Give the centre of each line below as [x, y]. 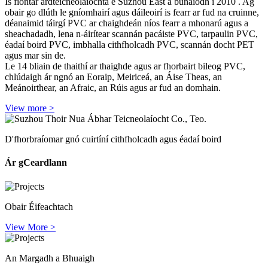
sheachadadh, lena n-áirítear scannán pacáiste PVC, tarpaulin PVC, [131, 34]
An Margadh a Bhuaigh [50, 258]
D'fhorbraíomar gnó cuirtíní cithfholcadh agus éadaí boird [113, 139]
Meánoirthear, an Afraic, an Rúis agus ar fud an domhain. [113, 88]
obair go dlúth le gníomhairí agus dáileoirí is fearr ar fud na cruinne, [132, 13]
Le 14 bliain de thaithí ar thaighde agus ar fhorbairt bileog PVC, [125, 66]
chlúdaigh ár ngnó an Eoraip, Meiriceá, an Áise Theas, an [113, 77]
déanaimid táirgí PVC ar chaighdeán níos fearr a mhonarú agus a [127, 23]
